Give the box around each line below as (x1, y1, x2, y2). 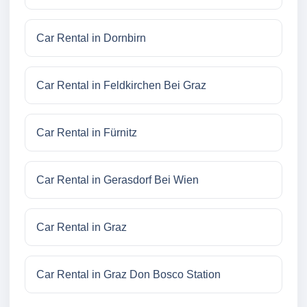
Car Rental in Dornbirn (36, 32, 146, 45)
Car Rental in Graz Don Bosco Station (36, 269, 221, 281)
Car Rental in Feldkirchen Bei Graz (36, 79, 206, 92)
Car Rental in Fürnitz (36, 127, 137, 139)
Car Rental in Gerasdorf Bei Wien (36, 174, 199, 186)
